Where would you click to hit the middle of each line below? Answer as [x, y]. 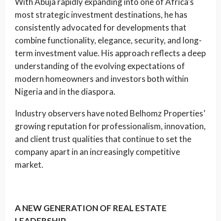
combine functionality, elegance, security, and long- [108, 40]
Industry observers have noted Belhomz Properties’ [110, 113]
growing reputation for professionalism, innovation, [110, 126]
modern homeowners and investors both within [102, 79]
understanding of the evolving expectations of [100, 66]
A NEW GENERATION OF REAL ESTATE [91, 208]
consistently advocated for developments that [101, 27]
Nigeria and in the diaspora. [65, 92]
